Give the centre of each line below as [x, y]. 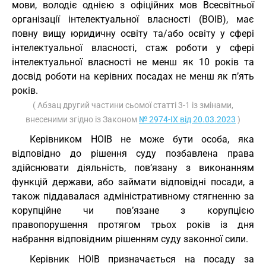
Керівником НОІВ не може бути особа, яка [142, 139]
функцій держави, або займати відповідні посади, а [133, 182]
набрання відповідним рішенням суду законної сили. [130, 239]
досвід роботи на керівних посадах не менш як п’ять [133, 76]
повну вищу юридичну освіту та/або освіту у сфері [133, 34]
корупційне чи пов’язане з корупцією [133, 210]
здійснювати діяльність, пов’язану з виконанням [133, 168]
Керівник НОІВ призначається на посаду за [142, 259]
